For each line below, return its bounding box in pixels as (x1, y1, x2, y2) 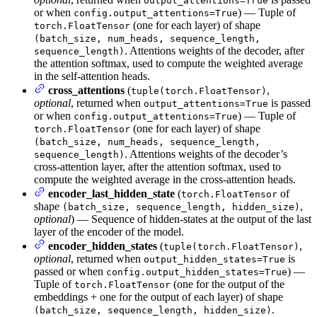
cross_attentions (48, 83, 125, 96)
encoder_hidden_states (48, 239, 157, 252)
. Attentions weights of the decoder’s (125, 147, 287, 160)
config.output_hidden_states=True (106, 266, 287, 277)
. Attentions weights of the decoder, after (125, 44, 304, 57)
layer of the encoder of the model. (34, 225, 184, 238)
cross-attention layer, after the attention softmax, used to (34, 160, 281, 173)
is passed (268, 96, 311, 109)
